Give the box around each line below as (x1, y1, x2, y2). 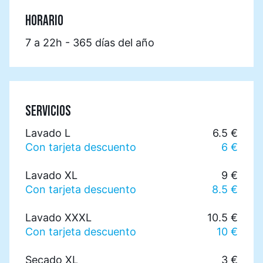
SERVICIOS (25, 104, 71, 119)
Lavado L (25, 127, 70, 139)
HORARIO (25, 14, 63, 28)
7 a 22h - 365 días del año (25, 36, 154, 49)
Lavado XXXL (25, 211, 92, 224)
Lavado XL (25, 169, 77, 181)
